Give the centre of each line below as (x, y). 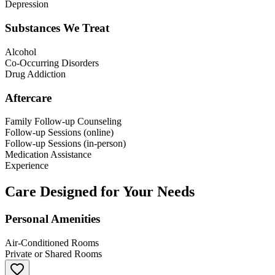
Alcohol (21, 52)
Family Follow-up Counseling (63, 122)
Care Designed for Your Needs (100, 192)
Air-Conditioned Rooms (52, 242)
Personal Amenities (52, 219)
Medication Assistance (48, 155)
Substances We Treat (57, 28)
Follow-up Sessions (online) (59, 133)
